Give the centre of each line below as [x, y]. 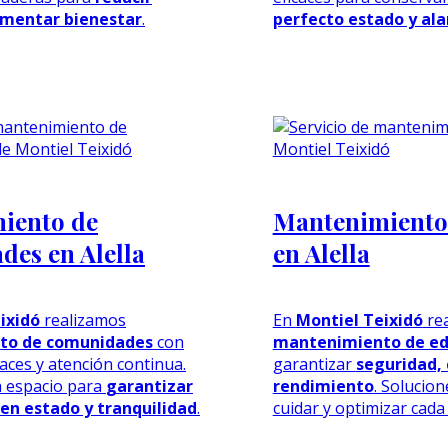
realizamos [83, 319]
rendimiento [323, 385]
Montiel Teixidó [359, 319]
